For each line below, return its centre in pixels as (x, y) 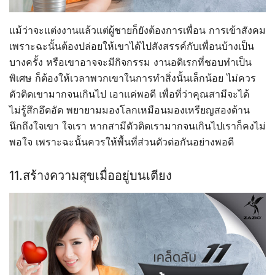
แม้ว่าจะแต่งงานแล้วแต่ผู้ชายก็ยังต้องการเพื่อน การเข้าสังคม (137, 30)
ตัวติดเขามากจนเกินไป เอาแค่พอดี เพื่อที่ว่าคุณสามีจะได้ (129, 94)
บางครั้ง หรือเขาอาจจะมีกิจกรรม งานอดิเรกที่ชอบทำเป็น (130, 62)
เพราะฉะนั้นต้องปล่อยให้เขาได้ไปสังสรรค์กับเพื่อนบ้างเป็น (132, 46)
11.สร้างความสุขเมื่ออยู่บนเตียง (91, 176)
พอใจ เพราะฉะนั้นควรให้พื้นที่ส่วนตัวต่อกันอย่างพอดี (122, 142)
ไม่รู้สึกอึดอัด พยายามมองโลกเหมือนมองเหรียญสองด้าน (130, 110)
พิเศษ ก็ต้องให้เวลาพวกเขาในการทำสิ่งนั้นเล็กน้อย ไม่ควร (133, 78)
